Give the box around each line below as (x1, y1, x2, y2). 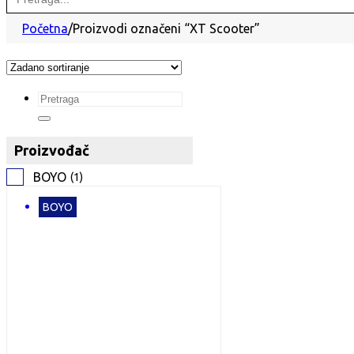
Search (37, 90, 76, 104)
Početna (22, 21, 68, 36)
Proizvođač (14, 142, 89, 158)
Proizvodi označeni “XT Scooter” (73, 21, 260, 36)
